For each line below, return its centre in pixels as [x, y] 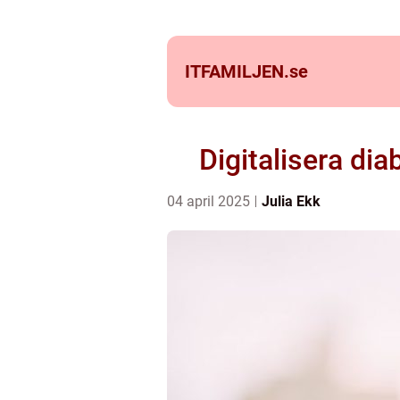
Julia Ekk [291, 201]
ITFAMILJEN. [237, 71]
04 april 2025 [210, 201]
